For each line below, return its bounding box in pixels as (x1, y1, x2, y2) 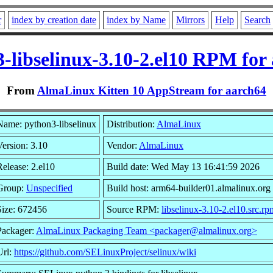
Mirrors (176, 15, 205, 25)
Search (244, 15, 271, 25)
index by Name (107, 15, 166, 25)
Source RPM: (107, 204, 161, 214)
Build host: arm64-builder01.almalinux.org (107, 182, 271, 193)
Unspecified (26, 182, 73, 193)
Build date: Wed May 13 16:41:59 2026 (107, 161, 260, 172)
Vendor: (107, 140, 139, 151)
